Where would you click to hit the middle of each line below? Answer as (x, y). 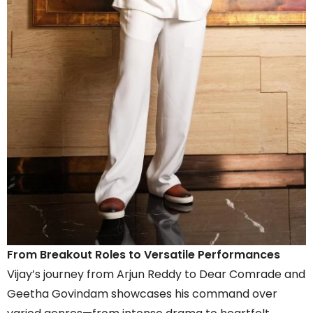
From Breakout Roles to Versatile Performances (144, 254)
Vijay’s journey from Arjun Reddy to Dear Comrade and (156, 274)
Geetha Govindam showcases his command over (142, 293)
